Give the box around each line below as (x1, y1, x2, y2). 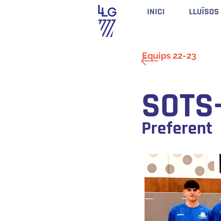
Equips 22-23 (142, 50, 196, 61)
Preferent (142, 117, 213, 140)
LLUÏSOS (189, 6, 219, 17)
